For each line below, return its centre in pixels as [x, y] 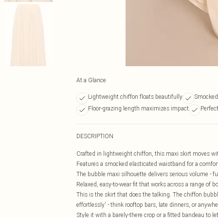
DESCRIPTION [95, 136]
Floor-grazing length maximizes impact [138, 108]
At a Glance [91, 80]
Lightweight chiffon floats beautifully [135, 97]
